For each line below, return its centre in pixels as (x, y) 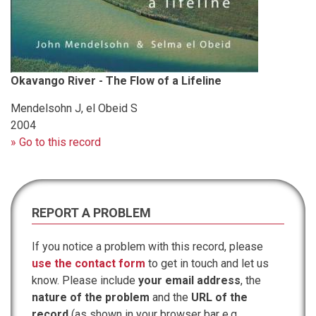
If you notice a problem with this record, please (147, 246)
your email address (189, 280)
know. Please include (85, 280)
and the (170, 297)
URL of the (219, 297)
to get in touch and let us (207, 263)
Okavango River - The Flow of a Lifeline (116, 80)
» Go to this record (56, 142)
